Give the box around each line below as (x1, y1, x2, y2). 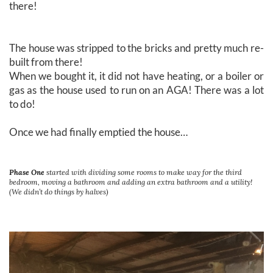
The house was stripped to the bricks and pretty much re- (9, 41, 264, 54)
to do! (9, 97, 35, 110)
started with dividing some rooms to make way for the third (44, 168, 242, 177)
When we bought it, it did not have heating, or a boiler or (9, 69, 264, 82)
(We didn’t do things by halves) (9, 187, 108, 197)
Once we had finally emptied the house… (9, 125, 188, 138)
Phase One (9, 168, 44, 177)
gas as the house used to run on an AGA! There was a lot (9, 83, 264, 96)
